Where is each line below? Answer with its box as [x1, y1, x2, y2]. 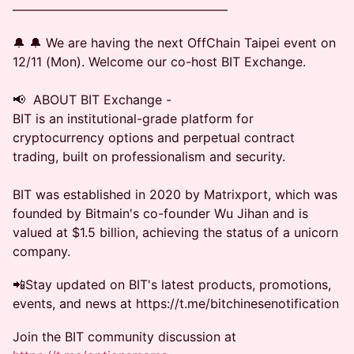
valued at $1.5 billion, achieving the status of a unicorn [13, 224, 338, 240]
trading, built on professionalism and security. [13, 149, 285, 164]
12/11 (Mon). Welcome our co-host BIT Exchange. [13, 54, 306, 70]
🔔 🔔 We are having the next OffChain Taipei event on [13, 35, 336, 51]
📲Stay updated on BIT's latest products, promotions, [13, 277, 331, 292]
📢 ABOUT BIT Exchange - [13, 92, 175, 107]
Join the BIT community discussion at [13, 329, 236, 345]
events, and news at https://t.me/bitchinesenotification [13, 296, 339, 311]
